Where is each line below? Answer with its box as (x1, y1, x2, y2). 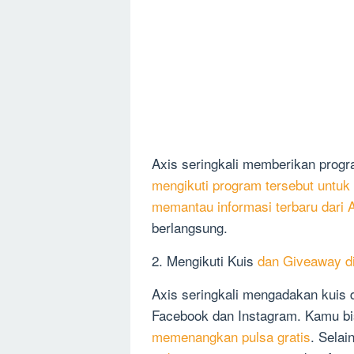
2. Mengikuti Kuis (152, 250, 258, 271)
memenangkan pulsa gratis (152, 326, 311, 347)
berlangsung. (152, 217, 228, 238)
